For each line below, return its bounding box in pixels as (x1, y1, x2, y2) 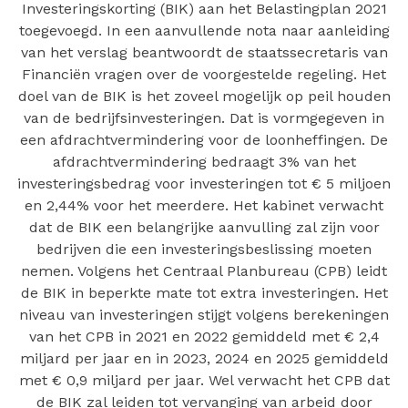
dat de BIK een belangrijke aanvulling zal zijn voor (28, 219, 380, 236)
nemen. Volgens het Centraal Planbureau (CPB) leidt (21, 262, 387, 280)
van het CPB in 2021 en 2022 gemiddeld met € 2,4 (28, 328, 380, 345)
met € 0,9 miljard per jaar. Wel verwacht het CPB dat (18, 372, 390, 389)
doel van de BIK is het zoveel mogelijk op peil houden (17, 87, 391, 105)
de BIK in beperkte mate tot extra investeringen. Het (20, 284, 388, 301)
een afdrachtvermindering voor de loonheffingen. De (20, 131, 388, 148)
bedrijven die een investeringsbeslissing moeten (36, 240, 372, 258)
